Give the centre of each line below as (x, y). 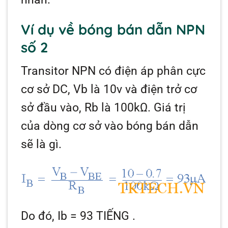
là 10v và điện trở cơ (142, 89)
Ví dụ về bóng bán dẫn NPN (113, 30)
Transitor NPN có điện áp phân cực (113, 71)
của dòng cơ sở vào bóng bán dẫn (110, 126)
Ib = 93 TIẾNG (94, 216)
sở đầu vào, (53, 107)
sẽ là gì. (41, 144)
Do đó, (39, 216)
